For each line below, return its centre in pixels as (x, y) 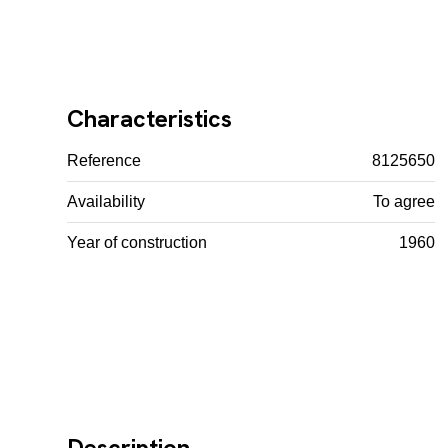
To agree (404, 201)
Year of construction (137, 242)
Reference (104, 160)
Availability (106, 201)
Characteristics (150, 118)
